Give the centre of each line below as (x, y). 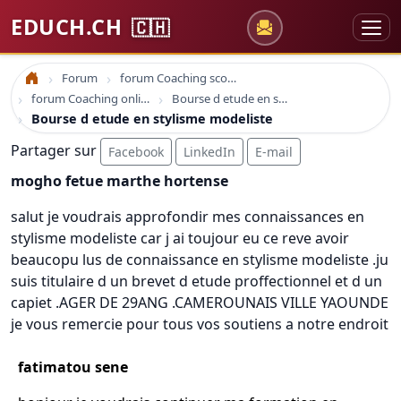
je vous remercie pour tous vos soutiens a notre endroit (200, 324)
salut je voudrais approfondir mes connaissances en (188, 217)
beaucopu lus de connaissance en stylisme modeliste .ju (200, 260)
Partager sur (55, 150)
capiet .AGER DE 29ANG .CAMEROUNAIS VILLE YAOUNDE (200, 303)
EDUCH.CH (69, 27)
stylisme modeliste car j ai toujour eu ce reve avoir (180, 238)
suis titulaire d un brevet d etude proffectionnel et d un (196, 281)
